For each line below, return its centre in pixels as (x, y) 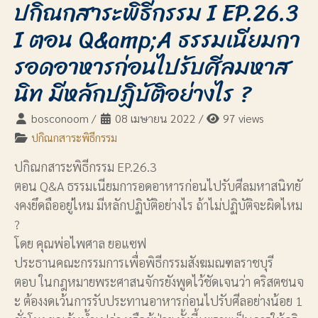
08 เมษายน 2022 (154, 119)
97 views (242, 119)
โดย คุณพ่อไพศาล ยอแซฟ (80, 243)
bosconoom (58, 119)
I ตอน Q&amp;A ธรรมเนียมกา (157, 40)
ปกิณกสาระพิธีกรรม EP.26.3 (86, 167)
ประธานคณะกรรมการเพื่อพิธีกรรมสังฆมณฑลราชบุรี (144, 263)
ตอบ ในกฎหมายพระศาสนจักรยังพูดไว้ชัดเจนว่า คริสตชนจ (159, 282)
